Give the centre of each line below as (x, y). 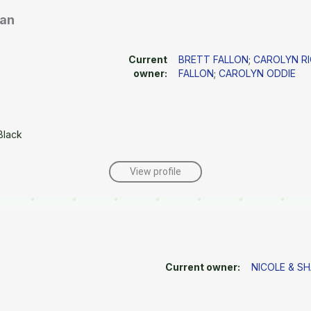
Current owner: (203, 267)
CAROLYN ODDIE (258, 74)
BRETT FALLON (214, 60)
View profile (155, 172)
